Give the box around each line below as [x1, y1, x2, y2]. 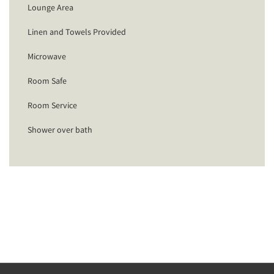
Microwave [28, 50, 66, 62]
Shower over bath [28, 124, 92, 135]
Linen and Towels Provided [28, 26, 126, 37]
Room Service [28, 99, 77, 111]
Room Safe [28, 75, 67, 86]
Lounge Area [28, 1, 73, 13]
